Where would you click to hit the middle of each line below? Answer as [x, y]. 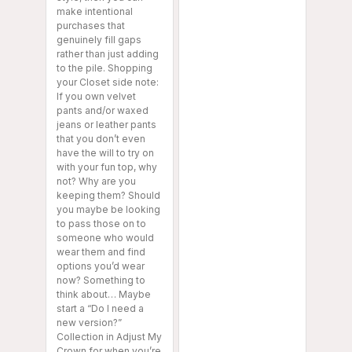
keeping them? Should [108, 196]
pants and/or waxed [103, 111]
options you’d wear [101, 266]
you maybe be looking [108, 210]
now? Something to [101, 280]
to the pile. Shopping [104, 68]
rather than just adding [108, 54]
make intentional [95, 12]
